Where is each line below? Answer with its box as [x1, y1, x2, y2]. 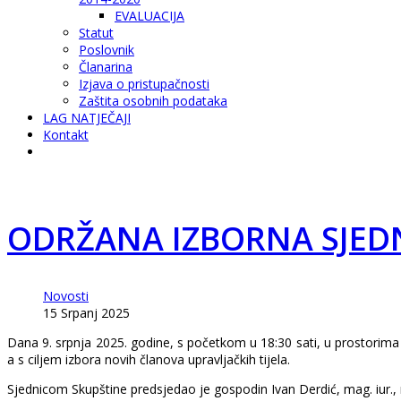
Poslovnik [79, 40, 134, 58]
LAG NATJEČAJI [43, 108, 131, 126]
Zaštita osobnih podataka [79, 91, 227, 109]
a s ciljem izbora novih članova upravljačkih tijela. [7, 350, 290, 368]
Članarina [79, 57, 132, 75]
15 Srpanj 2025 [43, 303, 130, 321]
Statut [79, 23, 114, 41]
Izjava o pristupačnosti [79, 74, 209, 92]
